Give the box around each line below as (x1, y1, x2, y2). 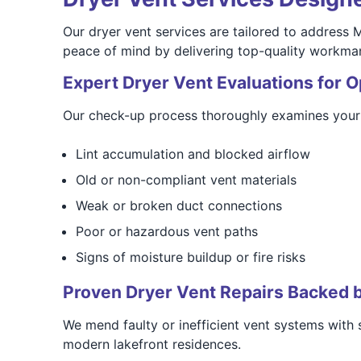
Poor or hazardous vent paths (75, 223, 258, 239)
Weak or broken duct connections (75, 197, 282, 214)
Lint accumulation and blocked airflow (75, 146, 310, 162)
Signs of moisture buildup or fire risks (75, 249, 305, 265)
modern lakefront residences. (62, 336, 241, 352)
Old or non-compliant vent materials (75, 172, 297, 188)
